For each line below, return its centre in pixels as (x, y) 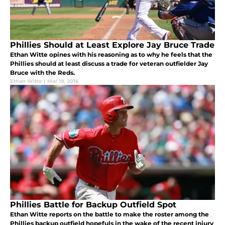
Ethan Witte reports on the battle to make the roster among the (109, 214)
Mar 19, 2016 (63, 81)
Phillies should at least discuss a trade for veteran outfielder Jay (109, 64)
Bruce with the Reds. (42, 73)
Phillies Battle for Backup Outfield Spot (93, 205)
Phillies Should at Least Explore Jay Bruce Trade (112, 45)
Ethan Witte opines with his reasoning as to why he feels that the (111, 55)
